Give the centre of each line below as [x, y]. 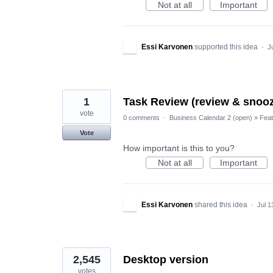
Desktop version [166, 260]
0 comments [141, 118]
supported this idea [227, 47]
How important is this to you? [179, 148]
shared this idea [222, 205]
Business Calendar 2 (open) [211, 118]
